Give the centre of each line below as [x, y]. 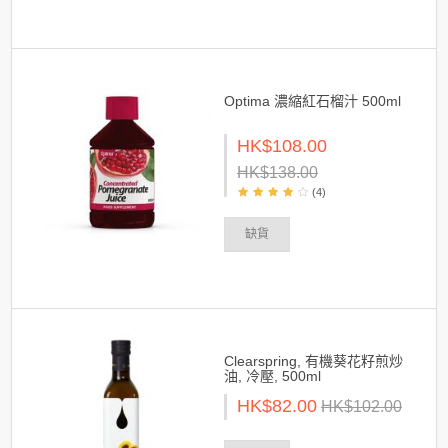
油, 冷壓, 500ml [272, 376]
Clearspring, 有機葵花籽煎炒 [313, 361]
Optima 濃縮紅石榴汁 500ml [312, 101]
